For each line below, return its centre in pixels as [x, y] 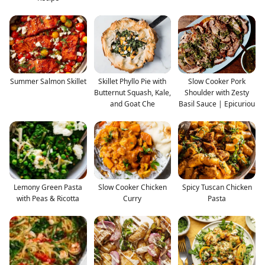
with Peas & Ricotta [48, 198]
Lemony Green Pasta [48, 187]
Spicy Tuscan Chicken [217, 187]
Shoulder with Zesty [217, 92]
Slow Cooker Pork [217, 81]
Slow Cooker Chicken [132, 187]
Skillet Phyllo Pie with [132, 81]
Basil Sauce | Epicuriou [217, 104]
